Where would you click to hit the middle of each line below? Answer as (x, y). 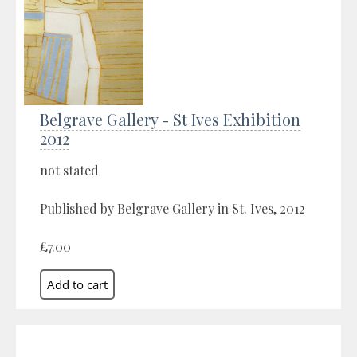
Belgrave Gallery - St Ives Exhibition (170, 119)
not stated (69, 170)
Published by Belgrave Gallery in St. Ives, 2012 (173, 208)
